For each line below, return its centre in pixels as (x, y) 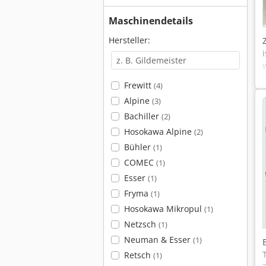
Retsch (138, 255)
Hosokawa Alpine (159, 132)
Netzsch (141, 224)
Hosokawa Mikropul (164, 209)
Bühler (138, 147)
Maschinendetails (151, 21)
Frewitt (139, 85)
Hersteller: (129, 40)
